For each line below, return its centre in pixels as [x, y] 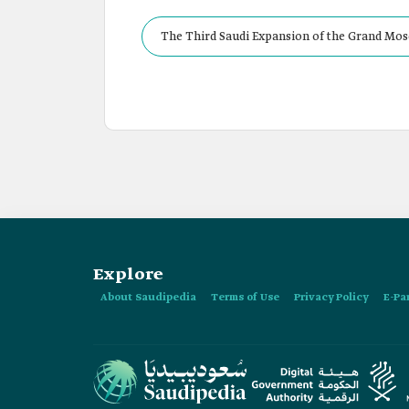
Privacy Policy [331, 298]
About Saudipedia [148, 298]
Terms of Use [245, 298]
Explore [128, 275]
